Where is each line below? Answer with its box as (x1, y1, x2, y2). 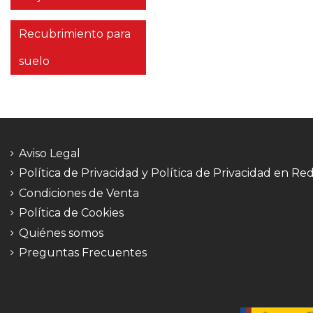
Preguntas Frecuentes (19, 245, 147, 259)
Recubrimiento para (19, 27, 131, 41)
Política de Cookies (19, 206, 124, 220)
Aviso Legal (19, 147, 80, 160)
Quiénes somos (19, 226, 103, 240)
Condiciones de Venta (19, 186, 139, 200)
